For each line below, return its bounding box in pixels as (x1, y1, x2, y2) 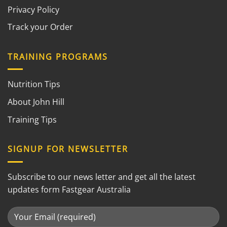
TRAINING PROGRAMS (8, 51, 108, 62)
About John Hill (8, 96, 64, 108)
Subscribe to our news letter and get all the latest (8, 171, 196, 182)
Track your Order (8, 21, 73, 33)
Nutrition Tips (8, 79, 60, 90)
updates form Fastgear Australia (8, 183, 131, 195)
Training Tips (8, 113, 57, 125)
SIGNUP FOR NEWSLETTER (8, 143, 128, 155)
